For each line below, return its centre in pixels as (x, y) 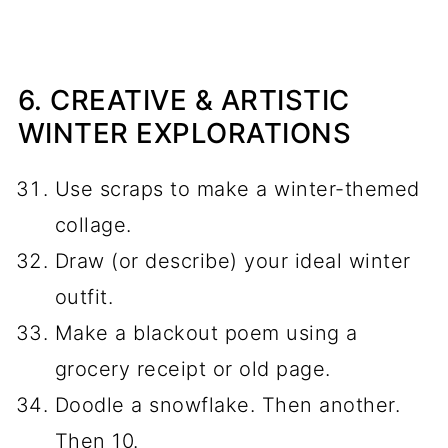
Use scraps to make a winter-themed (237, 188)
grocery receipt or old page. (192, 368)
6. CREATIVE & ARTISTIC (183, 99)
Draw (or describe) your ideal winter (232, 260)
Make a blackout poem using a (206, 332)
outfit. (84, 296)
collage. (93, 224)
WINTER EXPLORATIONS (184, 132)
